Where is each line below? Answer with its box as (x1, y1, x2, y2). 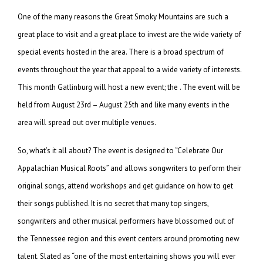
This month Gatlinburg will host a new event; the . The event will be (18, 82, 240, 92)
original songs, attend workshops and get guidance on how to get (18, 180, 233, 191)
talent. (18, 251, 40, 261)
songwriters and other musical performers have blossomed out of (18, 215, 234, 226)
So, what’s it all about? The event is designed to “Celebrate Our (18, 145, 223, 156)
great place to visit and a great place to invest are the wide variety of (18, 29, 241, 39)
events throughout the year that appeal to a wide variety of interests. (18, 64, 241, 75)
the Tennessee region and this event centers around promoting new (18, 233, 240, 244)
